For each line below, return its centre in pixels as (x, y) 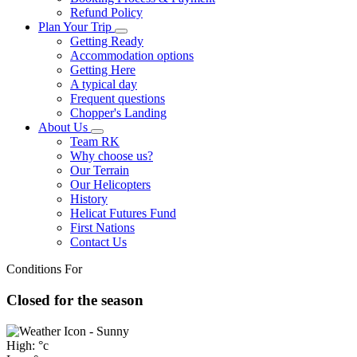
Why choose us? (112, 156)
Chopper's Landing (118, 113)
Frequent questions (118, 99)
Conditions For (44, 269)
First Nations (102, 228)
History (89, 199)
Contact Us (98, 242)
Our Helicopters (110, 185)
